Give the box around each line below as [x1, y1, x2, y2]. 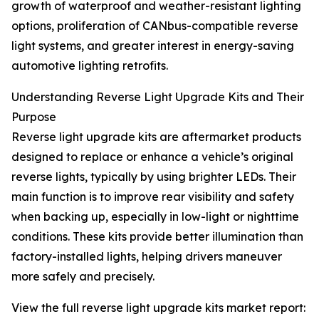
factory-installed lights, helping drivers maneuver [11, 249, 282, 264]
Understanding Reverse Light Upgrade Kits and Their [11, 90, 304, 105]
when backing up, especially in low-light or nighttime [11, 209, 299, 224]
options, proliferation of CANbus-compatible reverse [11, 19, 298, 33]
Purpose [11, 110, 56, 125]
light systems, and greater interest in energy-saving [11, 38, 294, 53]
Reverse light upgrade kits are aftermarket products [11, 130, 301, 145]
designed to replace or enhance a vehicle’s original [11, 150, 293, 164]
